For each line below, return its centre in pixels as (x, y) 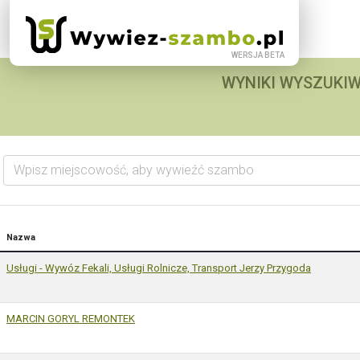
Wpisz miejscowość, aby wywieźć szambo (80, 154)
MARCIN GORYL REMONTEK (71, 318)
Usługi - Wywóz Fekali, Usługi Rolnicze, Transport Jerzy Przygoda (159, 268)
